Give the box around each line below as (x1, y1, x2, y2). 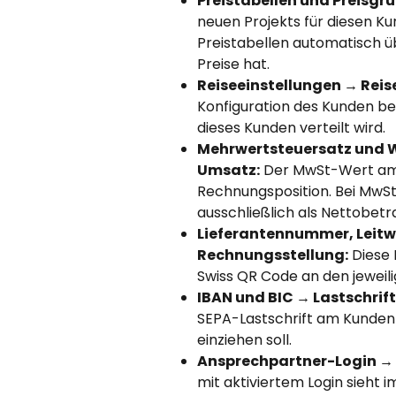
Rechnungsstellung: (197, 244, 348, 265)
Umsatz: (197, 159, 260, 180)
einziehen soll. (197, 329, 292, 350)
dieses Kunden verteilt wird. (197, 117, 385, 138)
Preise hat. (197, 53, 270, 74)
